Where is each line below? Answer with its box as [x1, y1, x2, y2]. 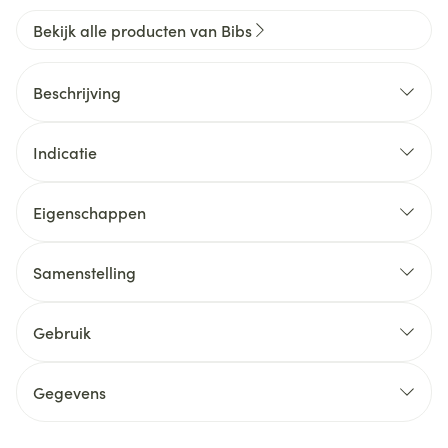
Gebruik [33, 321, 91, 343]
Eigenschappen [33, 201, 146, 223]
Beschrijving [33, 81, 121, 103]
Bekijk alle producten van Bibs [33, 19, 252, 41]
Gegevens [33, 381, 106, 403]
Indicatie [33, 141, 97, 163]
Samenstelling [33, 261, 136, 283]
